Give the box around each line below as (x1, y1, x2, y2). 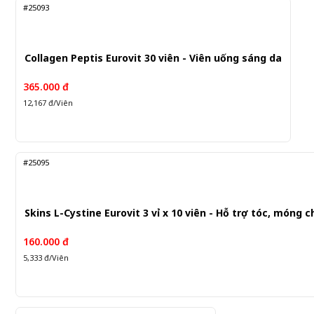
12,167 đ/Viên (23, 97, 73, 109)
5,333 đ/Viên (23, 252, 69, 264)
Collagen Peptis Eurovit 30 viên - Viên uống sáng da (25, 51, 282, 64)
